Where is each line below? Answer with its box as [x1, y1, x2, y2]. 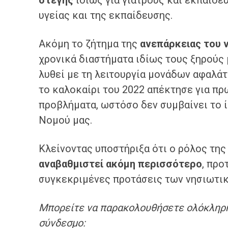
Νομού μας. [39, 114, 95, 126]
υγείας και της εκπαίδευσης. [39, 9, 175, 21]
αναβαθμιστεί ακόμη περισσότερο [39, 158, 202, 170]
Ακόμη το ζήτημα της [39, 38, 140, 50]
